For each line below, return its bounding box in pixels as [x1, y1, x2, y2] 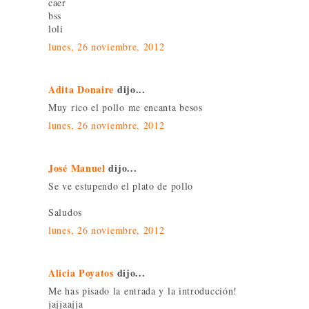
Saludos [48, 206, 82, 219]
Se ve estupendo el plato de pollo [48, 179, 194, 193]
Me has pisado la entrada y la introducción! [48, 284, 238, 298]
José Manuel [48, 161, 106, 176]
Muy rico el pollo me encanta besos [48, 101, 203, 114]
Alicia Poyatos [48, 266, 114, 281]
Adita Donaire [48, 82, 114, 97]
